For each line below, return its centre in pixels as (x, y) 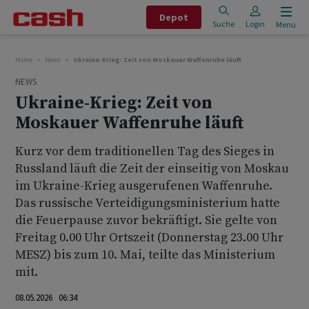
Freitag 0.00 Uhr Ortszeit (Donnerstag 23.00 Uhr (149, 238)
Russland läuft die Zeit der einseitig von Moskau (152, 169)
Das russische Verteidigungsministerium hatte (148, 203)
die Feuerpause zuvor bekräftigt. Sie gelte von (146, 220)
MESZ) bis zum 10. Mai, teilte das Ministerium (145, 255)
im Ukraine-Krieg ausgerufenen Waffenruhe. (144, 186)
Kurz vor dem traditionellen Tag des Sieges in (145, 151)
